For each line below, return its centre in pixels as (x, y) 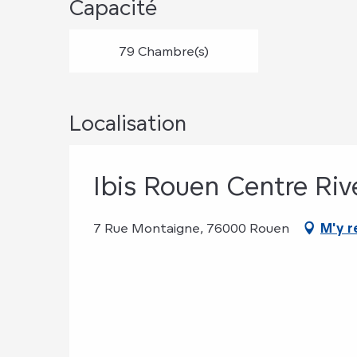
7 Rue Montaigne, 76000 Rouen (191, 228)
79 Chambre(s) (163, 51)
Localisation (128, 123)
